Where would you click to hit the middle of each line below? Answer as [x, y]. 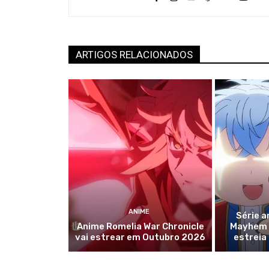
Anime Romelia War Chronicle [140, 226]
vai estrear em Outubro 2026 [141, 237]
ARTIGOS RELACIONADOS [134, 54]
